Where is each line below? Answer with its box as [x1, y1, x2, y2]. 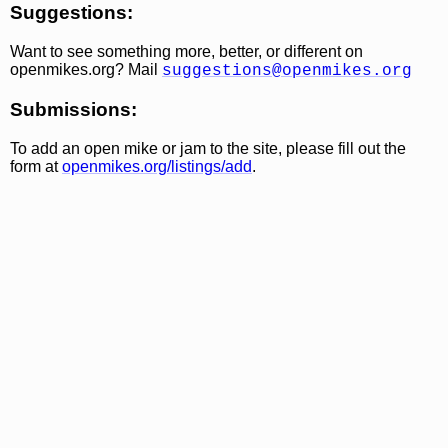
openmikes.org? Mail [10, 61, 162, 79]
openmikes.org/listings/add [62, 157, 252, 175]
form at [10, 157, 62, 175]
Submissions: [10, 98, 137, 120]
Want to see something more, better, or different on [10, 43, 363, 61]
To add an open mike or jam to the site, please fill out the [10, 139, 406, 157]
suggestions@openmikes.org [162, 62, 412, 81]
